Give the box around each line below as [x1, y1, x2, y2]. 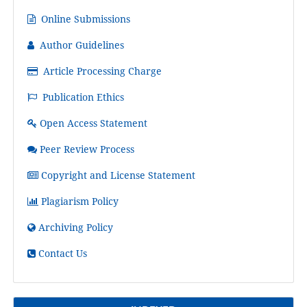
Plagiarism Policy [40, 195, 119, 208]
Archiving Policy [38, 221, 113, 234]
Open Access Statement [39, 116, 147, 130]
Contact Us [38, 247, 87, 260]
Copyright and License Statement [40, 169, 195, 182]
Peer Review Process [39, 143, 134, 156]
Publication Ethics [42, 90, 124, 104]
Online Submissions [40, 12, 130, 26]
